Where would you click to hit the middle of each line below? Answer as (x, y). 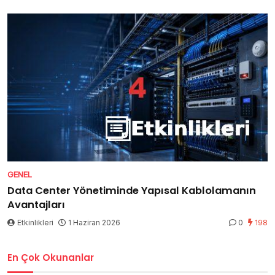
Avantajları (36, 204)
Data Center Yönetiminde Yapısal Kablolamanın (132, 190)
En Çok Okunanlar (51, 257)
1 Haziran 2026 (94, 222)
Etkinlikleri (35, 222)
